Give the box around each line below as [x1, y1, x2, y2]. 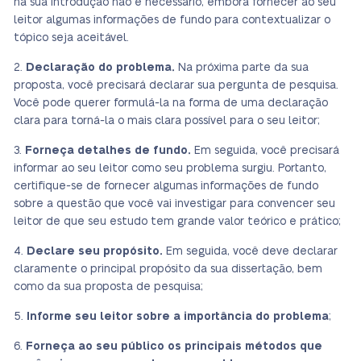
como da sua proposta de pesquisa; [14, 281, 203, 293]
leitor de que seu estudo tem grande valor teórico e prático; [14, 216, 341, 227]
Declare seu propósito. [27, 246, 163, 257]
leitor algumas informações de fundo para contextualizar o [14, 15, 330, 26]
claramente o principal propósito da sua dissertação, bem [14, 263, 322, 275]
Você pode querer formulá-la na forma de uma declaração [14, 98, 328, 109]
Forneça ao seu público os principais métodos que [26, 341, 322, 352]
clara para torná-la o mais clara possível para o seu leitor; [14, 115, 320, 127]
